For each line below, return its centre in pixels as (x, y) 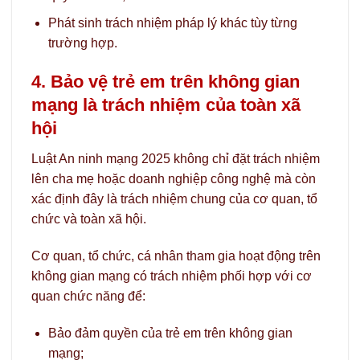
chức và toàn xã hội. (89, 219)
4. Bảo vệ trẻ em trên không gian (166, 81)
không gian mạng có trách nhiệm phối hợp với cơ (172, 276)
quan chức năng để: (88, 296)
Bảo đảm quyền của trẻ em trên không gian (170, 333)
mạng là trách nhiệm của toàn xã (166, 104)
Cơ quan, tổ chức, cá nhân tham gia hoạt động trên (176, 256)
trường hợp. (82, 43)
